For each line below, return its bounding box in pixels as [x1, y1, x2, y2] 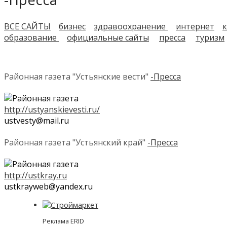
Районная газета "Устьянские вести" [4, 70, 150, 82]
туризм [196, 32, 224, 44]
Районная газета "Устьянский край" [4, 137, 147, 148]
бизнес [59, 21, 86, 32]
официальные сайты [67, 32, 149, 44]
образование [4, 32, 59, 44]
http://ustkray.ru [4, 170, 67, 181]
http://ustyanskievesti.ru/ [4, 103, 100, 115]
